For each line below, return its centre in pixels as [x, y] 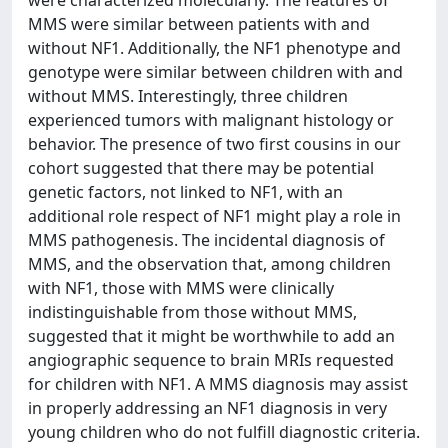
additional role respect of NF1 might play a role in [214, 216]
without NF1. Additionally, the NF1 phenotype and [214, 48]
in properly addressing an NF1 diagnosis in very [207, 408]
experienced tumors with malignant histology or [211, 120]
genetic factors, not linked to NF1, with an [185, 192]
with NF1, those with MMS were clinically [181, 288]
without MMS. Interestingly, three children [188, 96]
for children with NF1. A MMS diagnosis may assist [218, 384]
